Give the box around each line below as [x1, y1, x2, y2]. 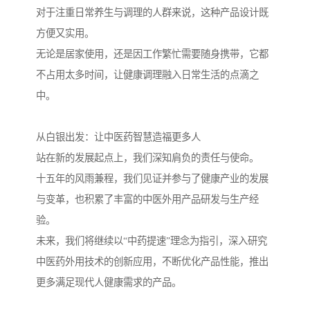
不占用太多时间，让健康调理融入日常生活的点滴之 [36, 69, 259, 81]
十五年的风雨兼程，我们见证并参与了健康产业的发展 [36, 173, 268, 185]
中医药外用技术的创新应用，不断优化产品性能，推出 [36, 256, 268, 268]
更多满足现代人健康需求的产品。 [36, 277, 181, 289]
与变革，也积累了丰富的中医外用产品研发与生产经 [36, 194, 259, 206]
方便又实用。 [36, 28, 94, 39]
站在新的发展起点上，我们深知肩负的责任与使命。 [36, 152, 259, 164]
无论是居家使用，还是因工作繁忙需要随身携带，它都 [36, 48, 268, 60]
